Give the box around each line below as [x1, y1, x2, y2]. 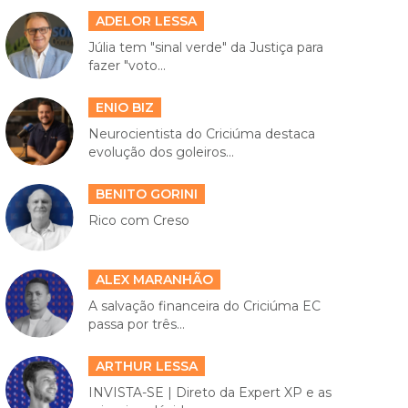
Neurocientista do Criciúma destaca [87, 126, 315, 143]
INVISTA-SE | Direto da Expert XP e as [87, 383, 331, 401]
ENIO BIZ [95, 99, 154, 117]
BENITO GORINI [95, 185, 198, 202]
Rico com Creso [87, 211, 189, 229]
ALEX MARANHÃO [95, 271, 213, 289]
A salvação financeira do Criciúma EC [87, 298, 321, 315]
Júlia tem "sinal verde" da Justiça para [87, 39, 323, 56]
